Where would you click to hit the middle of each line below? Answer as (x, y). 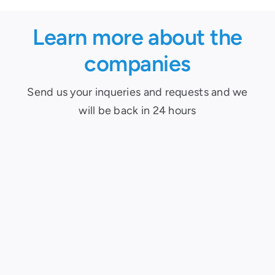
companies (137, 64)
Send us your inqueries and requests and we (137, 92)
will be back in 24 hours (137, 111)
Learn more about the (137, 37)
